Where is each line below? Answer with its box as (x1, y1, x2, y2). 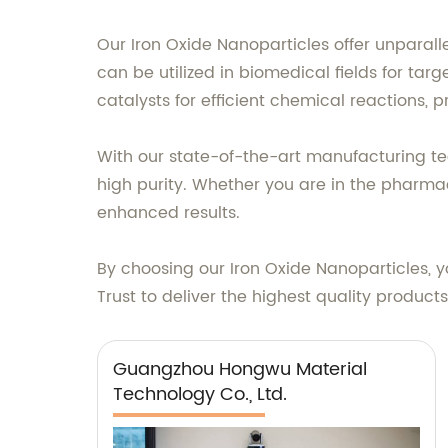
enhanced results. (97, 199, 240, 226)
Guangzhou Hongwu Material (113, 354, 367, 384)
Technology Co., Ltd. (113, 379, 287, 409)
